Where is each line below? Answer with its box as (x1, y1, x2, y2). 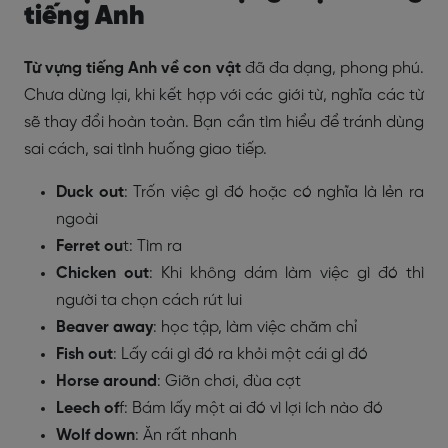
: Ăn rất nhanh (135, 427, 237, 444)
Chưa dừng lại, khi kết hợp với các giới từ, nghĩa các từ (24, 87, 424, 104)
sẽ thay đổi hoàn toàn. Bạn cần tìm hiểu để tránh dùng (24, 114, 424, 131)
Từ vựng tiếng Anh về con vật (24, 60, 245, 77)
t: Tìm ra (123, 238, 182, 255)
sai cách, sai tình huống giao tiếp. (24, 141, 267, 158)
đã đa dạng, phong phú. (244, 60, 425, 77)
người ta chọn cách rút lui (56, 292, 242, 309)
